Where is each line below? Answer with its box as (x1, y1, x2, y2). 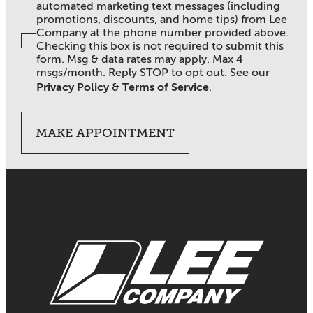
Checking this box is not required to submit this (36, 39, 284, 52)
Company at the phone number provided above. (36, 26, 289, 39)
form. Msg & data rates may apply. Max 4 (36, 52, 244, 66)
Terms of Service (122, 80, 210, 94)
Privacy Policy (36, 80, 110, 94)
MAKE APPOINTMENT (36, 125, 175, 140)
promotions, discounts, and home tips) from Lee (36, 13, 288, 26)
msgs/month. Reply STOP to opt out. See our (36, 66, 270, 79)
